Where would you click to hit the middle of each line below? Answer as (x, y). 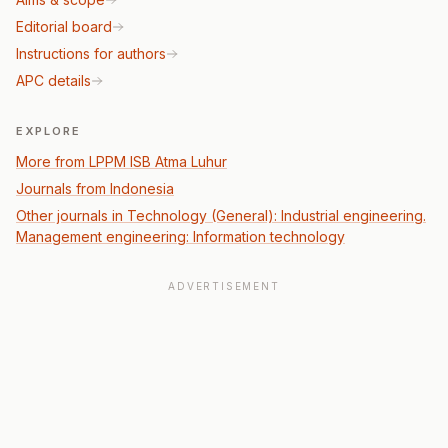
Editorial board (64, 26)
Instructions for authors (91, 53)
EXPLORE (48, 131)
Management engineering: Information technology (180, 236)
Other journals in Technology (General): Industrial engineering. (221, 215)
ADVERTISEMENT (224, 286)
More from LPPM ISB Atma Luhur (121, 161)
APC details (53, 80)
